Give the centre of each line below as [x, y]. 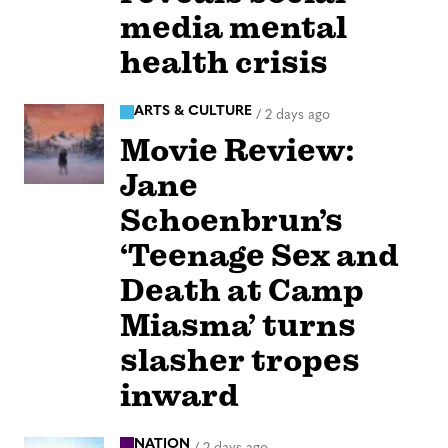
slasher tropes [240, 360]
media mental [233, 28]
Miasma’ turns [238, 325]
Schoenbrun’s [231, 220]
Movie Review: [237, 150]
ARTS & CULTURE [193, 112]
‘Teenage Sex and [259, 255]
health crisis [224, 63]
